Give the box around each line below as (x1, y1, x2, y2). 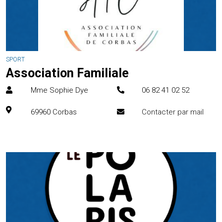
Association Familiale (6, 66, 129, 80)
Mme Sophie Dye (31, 86, 88, 95)
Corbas (53, 108, 77, 116)
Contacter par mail (142, 108, 204, 116)
